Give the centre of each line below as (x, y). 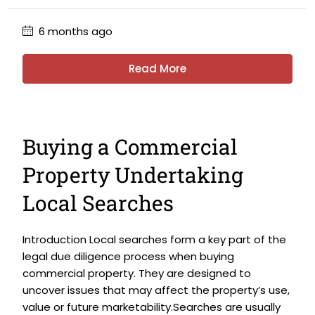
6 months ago (74, 31)
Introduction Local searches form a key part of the (154, 239)
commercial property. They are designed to (137, 273)
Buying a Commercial (130, 147)
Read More (157, 69)
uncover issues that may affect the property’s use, (156, 290)
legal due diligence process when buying (128, 256)
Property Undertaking (133, 175)
